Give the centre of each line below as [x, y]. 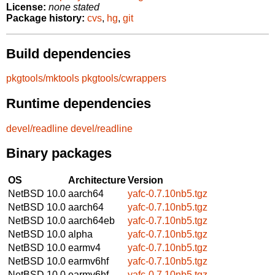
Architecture [97, 180]
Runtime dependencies [79, 103]
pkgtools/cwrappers [124, 79]
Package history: [45, 18]
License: [26, 7]
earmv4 [84, 247]
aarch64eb [91, 220]
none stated [74, 7]
